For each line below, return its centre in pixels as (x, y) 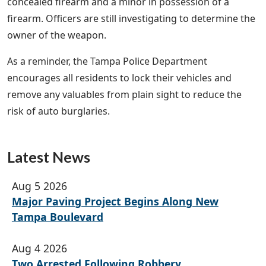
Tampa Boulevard (57, 217)
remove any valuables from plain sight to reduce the (124, 95)
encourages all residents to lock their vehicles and (119, 78)
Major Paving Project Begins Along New (115, 202)
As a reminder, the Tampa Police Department (107, 61)
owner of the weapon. (57, 35)
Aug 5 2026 (39, 186)
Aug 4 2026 (39, 248)
